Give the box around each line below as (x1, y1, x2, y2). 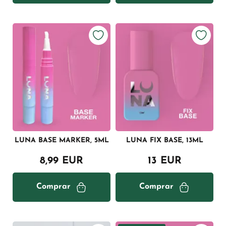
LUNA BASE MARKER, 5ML (14, 136, 109, 144)
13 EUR (147, 155, 182, 166)
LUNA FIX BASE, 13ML (126, 136, 203, 144)
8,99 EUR (40, 155, 83, 166)
